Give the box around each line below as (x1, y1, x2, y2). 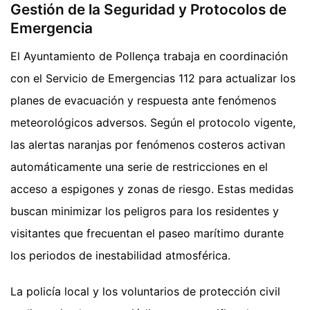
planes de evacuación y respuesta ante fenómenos (10, 93, 276, 107)
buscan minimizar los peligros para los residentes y (10, 203, 279, 218)
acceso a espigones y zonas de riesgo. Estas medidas (10, 181, 293, 196)
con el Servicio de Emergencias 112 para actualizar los (10, 71, 295, 85)
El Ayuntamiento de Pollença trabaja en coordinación (10, 48, 288, 63)
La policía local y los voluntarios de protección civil (10, 284, 280, 298)
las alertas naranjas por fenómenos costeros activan (10, 137, 285, 152)
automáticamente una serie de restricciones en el (10, 159, 268, 174)
